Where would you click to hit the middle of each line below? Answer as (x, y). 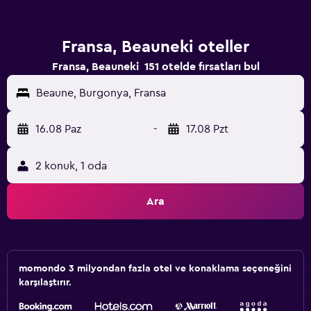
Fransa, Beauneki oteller (155, 47)
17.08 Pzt (207, 129)
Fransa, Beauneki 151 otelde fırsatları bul (155, 67)
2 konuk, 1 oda (71, 166)
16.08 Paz (58, 129)
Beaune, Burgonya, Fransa (101, 93)
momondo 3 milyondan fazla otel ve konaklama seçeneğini (155, 269)
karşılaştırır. (45, 283)
